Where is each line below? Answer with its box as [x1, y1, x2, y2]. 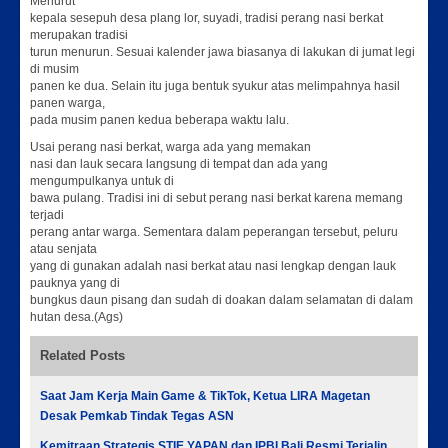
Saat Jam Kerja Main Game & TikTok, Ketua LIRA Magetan [40, 388, 370, 403]
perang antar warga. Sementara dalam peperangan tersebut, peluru [30, 224, 398, 239]
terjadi [30, 207, 64, 222]
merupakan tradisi [30, 27, 128, 42]
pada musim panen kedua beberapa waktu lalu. [30, 112, 289, 127]
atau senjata [30, 241, 97, 256]
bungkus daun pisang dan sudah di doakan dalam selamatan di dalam [30, 292, 413, 307]
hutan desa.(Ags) [30, 309, 123, 324]
